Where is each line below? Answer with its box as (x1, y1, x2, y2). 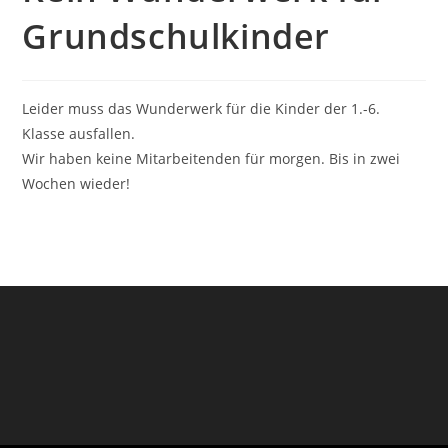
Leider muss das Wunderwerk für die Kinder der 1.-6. (22, 98, 381, 118)
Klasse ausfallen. (22, 123, 136, 143)
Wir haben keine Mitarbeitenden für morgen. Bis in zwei (22, 148, 401, 168)
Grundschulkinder (22, 12, 331, 59)
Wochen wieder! (22, 173, 131, 193)
